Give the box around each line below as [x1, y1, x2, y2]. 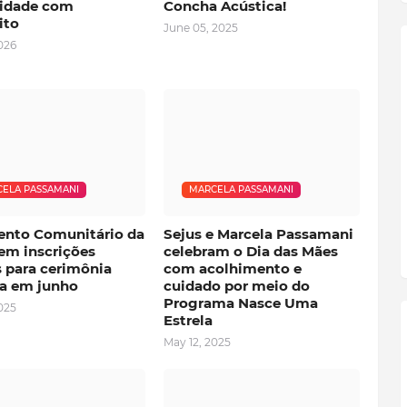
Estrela [163, 312, 213, 330]
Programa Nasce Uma [163, 294, 318, 313]
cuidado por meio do [163, 277, 310, 295]
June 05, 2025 [163, 21, 238, 35]
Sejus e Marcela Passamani [163, 225, 353, 243]
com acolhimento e [163, 260, 302, 278]
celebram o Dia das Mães [163, 243, 338, 261]
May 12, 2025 [163, 335, 231, 350]
